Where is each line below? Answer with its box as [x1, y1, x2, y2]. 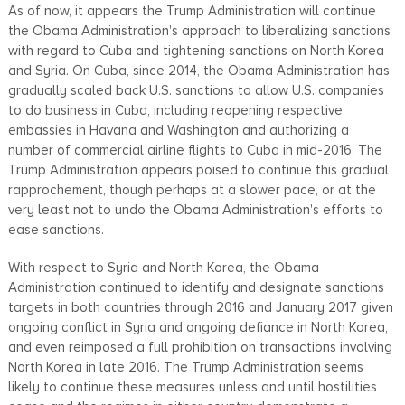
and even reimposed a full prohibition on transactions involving [7, 338, 392, 355]
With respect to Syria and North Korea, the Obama [7, 259, 319, 276]
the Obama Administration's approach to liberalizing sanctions [7, 22, 391, 39]
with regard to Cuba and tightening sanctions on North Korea [7, 42, 384, 59]
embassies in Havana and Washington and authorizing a [7, 121, 349, 138]
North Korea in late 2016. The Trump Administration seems [7, 358, 363, 375]
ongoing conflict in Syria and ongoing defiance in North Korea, [7, 318, 388, 335]
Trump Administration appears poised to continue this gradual [7, 161, 389, 178]
